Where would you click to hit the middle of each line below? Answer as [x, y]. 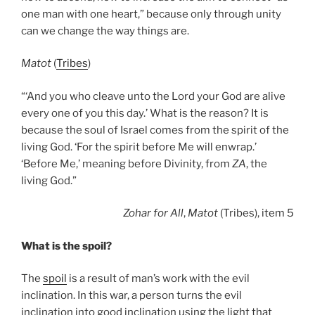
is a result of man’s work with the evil [158, 279]
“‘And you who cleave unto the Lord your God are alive [153, 96]
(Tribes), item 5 [256, 213]
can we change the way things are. [105, 31]
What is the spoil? [66, 246]
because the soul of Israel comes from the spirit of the [155, 130]
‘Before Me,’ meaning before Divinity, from [127, 163]
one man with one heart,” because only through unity [151, 14]
